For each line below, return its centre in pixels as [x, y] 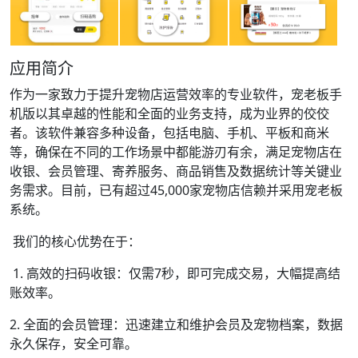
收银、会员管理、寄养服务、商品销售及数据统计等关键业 [176, 171]
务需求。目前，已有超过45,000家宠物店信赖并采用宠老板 [176, 190]
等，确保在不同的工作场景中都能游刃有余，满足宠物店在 [176, 152]
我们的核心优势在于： [75, 241]
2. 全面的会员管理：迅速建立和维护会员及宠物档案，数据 [176, 324]
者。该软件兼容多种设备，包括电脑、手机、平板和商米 [169, 133]
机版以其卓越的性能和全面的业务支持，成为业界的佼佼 [169, 113]
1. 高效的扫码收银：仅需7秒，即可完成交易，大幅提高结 [175, 273]
